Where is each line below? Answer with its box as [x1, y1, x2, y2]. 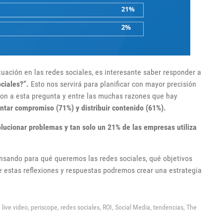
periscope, [31, 203, 60, 211]
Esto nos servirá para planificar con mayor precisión [29, 79, 196, 89]
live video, [2, 203, 31, 211]
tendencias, [153, 203, 186, 211]
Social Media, [115, 203, 153, 211]
